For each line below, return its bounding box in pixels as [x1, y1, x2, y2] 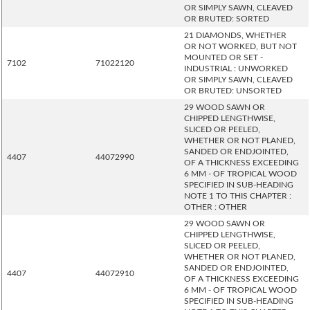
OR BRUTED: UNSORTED [184, 86, 282, 95]
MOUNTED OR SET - [184, 53, 263, 62]
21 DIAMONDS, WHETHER [184, 31, 286, 39]
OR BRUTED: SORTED [184, 15, 269, 23]
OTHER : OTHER [184, 203, 247, 211]
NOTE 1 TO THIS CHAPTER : [184, 192, 291, 200]
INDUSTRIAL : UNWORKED [184, 64, 288, 73]
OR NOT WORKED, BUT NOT [184, 42, 297, 51]
